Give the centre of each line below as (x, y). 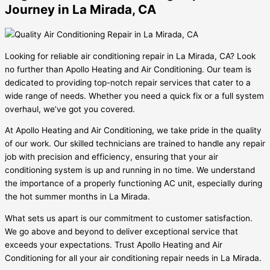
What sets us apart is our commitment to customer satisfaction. (129, 218)
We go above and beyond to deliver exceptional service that (121, 231)
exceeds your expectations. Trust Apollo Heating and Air (114, 244)
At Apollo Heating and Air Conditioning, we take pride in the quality (133, 130)
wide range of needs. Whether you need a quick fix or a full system (134, 96)
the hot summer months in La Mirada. (77, 197)
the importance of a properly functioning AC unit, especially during (133, 184)
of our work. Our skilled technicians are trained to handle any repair (135, 144)
